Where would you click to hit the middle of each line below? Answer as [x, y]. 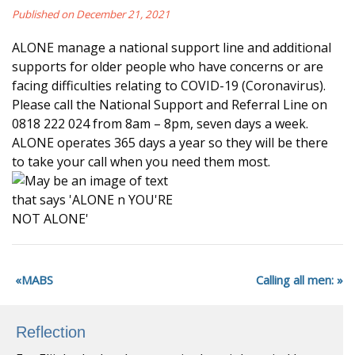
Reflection [51, 332]
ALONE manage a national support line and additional [172, 47]
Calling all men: [295, 279]
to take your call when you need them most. [141, 161]
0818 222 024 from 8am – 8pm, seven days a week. [160, 123]
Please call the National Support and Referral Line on [170, 104]
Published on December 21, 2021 [91, 14]
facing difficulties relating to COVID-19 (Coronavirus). [169, 85]
